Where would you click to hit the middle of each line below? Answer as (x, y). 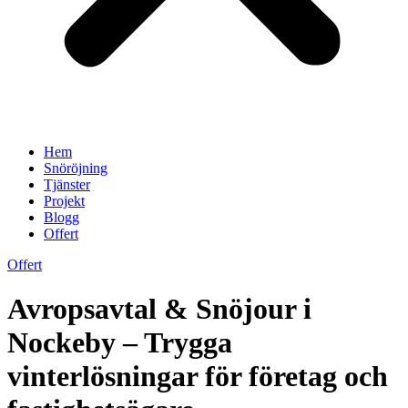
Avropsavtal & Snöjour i (159, 309)
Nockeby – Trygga (120, 343)
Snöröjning (76, 168)
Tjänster (67, 184)
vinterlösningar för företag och (198, 377)
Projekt (64, 201)
